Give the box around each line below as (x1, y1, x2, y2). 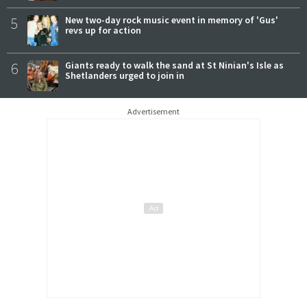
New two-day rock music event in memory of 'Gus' (65, 14, 278, 27)
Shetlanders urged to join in (65, 69, 184, 82)
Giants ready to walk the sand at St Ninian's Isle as (65, 59, 284, 72)
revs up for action (65, 24, 141, 37)
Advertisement (127, 106, 180, 117)
